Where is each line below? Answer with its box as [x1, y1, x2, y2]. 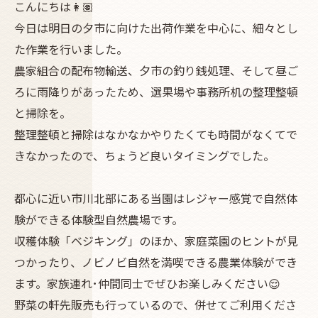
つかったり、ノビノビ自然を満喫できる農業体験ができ [14, 253, 297, 270]
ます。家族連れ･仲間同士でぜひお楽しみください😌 [14, 275, 280, 292]
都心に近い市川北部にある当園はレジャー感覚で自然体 [14, 190, 297, 207]
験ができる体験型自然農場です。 [14, 211, 183, 228]
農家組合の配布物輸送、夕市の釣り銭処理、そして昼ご [14, 62, 298, 79]
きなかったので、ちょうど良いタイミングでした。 [14, 147, 275, 164]
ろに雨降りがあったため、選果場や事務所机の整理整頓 [14, 83, 298, 100]
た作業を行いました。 [14, 40, 128, 57]
